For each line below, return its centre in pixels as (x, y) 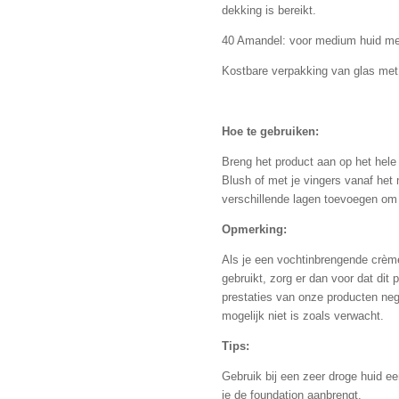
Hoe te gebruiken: (270, 132)
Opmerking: (254, 230)
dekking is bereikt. (269, 11)
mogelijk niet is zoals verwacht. (303, 316)
